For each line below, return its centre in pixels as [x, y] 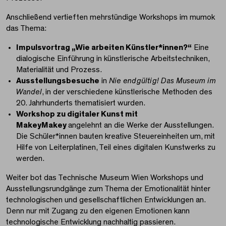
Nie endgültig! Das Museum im [162, 81]
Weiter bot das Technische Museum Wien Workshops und [105, 178]
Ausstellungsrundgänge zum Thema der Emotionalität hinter [108, 189]
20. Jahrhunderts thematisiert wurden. [81, 103]
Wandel [29, 92]
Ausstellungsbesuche [58, 81]
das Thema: [26, 29]
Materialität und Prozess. [59, 70]
